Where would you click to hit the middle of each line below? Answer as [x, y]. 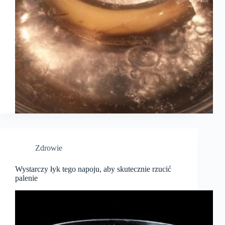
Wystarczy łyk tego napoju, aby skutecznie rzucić [93, 169]
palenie [26, 178]
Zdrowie [49, 148]
